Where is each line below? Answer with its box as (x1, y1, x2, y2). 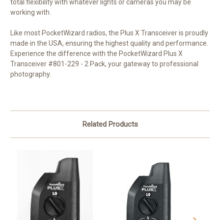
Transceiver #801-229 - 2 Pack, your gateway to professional (10, 59, 198, 68)
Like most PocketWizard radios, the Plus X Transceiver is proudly (10, 28, 208, 37)
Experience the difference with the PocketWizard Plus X (10, 49, 183, 57)
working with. (10, 8, 51, 16)
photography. (10, 70, 51, 78)
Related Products (82, 119, 138, 129)
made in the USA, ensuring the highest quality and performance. (10, 39, 208, 47)
